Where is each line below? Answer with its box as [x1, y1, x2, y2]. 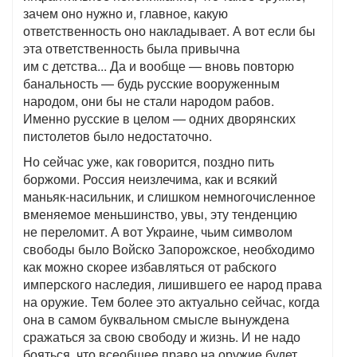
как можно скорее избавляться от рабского [23, 257, 277, 277]
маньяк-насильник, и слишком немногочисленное [23, 187, 316, 206]
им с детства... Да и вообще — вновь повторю [23, 57, 294, 76]
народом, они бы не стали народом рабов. [23, 92, 274, 111]
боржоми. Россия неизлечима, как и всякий [23, 170, 277, 189]
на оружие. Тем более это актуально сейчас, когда [23, 292, 320, 312]
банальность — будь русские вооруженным [23, 74, 280, 93]
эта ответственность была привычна [23, 39, 240, 58]
